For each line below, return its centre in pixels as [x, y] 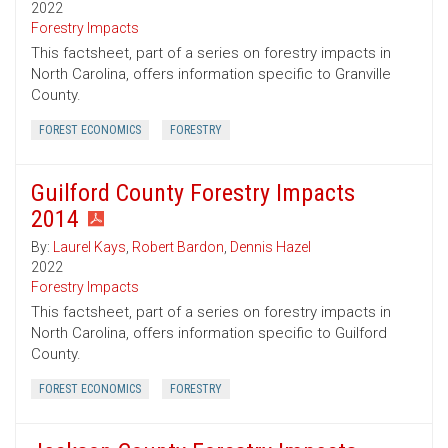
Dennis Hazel [270, 247]
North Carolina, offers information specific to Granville [211, 74]
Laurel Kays [89, 247]
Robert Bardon [178, 247]
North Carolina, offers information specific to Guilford [209, 333]
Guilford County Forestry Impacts [193, 193]
